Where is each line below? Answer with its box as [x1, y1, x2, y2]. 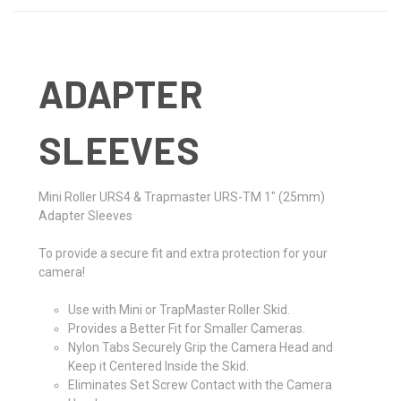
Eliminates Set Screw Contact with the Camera [67, 377, 332, 392]
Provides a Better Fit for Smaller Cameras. [67, 320, 305, 336]
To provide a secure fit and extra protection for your [38, 245, 328, 260]
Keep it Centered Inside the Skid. [67, 358, 249, 373]
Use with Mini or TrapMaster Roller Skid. [67, 302, 290, 317]
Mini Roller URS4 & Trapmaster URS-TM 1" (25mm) [38, 189, 325, 204]
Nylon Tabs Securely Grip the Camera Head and [67, 339, 333, 354]
